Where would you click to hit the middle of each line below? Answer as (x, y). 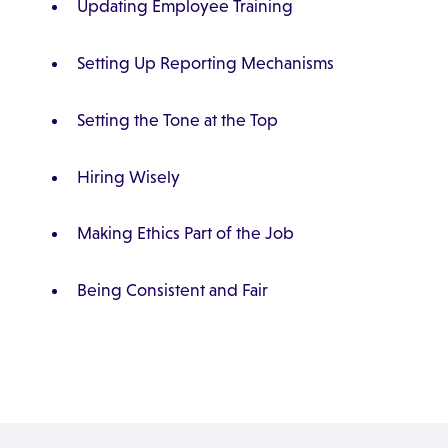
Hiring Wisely (128, 176)
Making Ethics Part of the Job (185, 233)
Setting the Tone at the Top (177, 119)
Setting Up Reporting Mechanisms (205, 63)
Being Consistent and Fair (172, 290)
